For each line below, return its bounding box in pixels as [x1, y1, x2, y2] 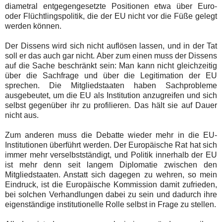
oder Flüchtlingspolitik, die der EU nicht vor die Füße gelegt [5, 11, 217, 20]
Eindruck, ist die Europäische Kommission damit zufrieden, [5, 180, 217, 189]
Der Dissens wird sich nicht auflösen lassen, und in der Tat [5, 41, 217, 50]
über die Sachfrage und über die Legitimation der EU [5, 71, 217, 80]
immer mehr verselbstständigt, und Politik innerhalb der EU [5, 150, 217, 159]
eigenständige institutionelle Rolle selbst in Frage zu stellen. [5, 200, 216, 209]
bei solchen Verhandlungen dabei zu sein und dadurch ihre [5, 190, 217, 199]
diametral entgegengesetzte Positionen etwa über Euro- [5, 1, 217, 10]
